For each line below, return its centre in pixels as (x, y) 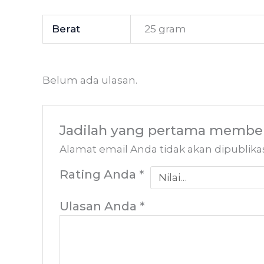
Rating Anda (100, 174)
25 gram (165, 29)
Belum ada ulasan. (90, 80)
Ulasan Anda (100, 206)
